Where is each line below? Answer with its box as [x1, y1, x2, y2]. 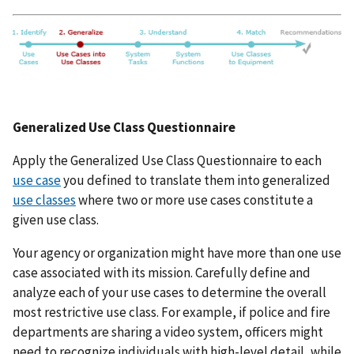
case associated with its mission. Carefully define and [13, 263, 311, 281]
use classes [13, 190, 76, 209]
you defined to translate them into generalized [61, 171, 330, 189]
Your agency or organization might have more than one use [13, 243, 341, 262]
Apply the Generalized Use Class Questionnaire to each [13, 151, 322, 169]
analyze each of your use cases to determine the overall [13, 283, 326, 301]
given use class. [13, 210, 99, 228]
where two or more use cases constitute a [76, 190, 313, 209]
